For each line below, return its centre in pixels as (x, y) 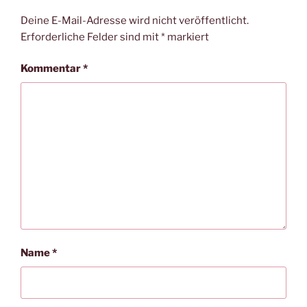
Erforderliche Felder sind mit (91, 37)
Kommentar (52, 69)
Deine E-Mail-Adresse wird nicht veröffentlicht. (135, 20)
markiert (187, 37)
